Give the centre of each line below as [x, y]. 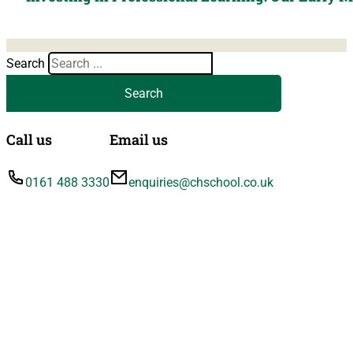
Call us [29, 139]
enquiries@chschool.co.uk [201, 182]
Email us [139, 139]
